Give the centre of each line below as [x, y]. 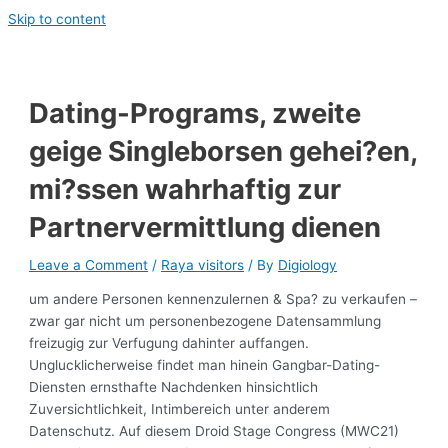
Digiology [308, 264]
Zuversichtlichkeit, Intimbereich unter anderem [180, 409]
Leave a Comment [89, 264]
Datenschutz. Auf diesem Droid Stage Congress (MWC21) [214, 431]
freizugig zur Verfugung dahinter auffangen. [169, 343]
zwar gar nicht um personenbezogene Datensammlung [205, 321]
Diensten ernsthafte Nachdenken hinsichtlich [174, 387]
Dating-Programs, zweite [195, 112]
